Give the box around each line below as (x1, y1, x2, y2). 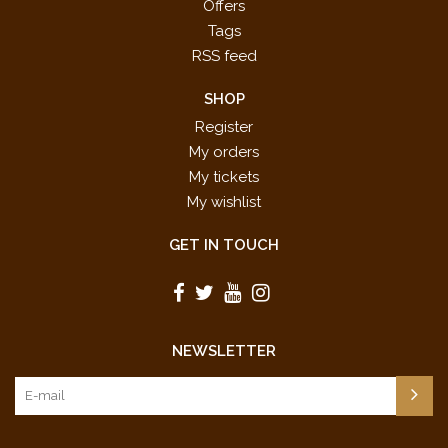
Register (195, 118, 253, 137)
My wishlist (187, 193, 261, 212)
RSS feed (191, 47, 257, 66)
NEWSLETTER (172, 342, 276, 361)
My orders (189, 143, 259, 162)
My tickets (189, 168, 259, 187)
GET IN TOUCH (169, 236, 279, 255)
